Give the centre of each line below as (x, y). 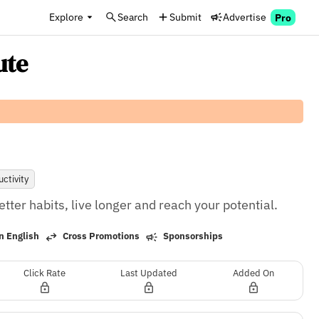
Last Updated (149, 273)
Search (133, 17)
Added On (253, 273)
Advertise (245, 17)
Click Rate (45, 273)
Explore (66, 17)
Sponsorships (192, 236)
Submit (185, 17)
